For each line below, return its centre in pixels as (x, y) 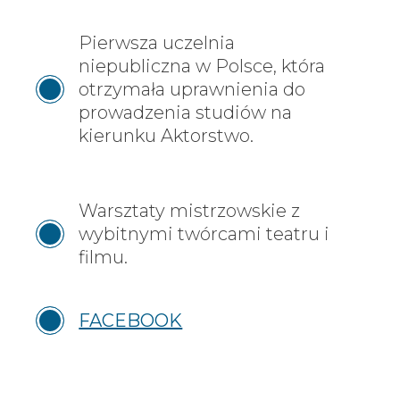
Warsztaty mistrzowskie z (190, 210)
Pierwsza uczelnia (157, 42)
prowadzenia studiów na (186, 112)
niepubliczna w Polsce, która (202, 66)
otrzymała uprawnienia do (192, 89)
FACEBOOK (131, 320)
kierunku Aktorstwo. (167, 135)
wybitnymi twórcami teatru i (204, 233)
